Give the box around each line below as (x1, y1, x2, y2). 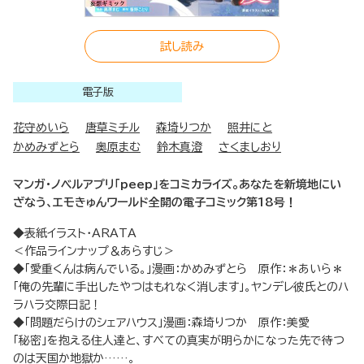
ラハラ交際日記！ (13, 299, 102, 311)
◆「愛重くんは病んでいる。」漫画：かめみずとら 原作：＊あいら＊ (13, 263, 343, 275)
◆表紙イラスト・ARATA (13, 227, 136, 240)
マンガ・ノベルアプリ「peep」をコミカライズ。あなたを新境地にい (13, 179, 341, 191)
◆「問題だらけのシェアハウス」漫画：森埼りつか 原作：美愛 (13, 317, 310, 329)
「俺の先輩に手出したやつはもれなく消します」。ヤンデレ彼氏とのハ (13, 281, 349, 293)
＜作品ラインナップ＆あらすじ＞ (13, 245, 175, 258)
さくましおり (219, 141, 281, 154)
